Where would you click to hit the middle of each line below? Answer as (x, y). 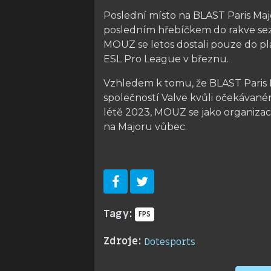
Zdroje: (122, 241)
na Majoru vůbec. (145, 127)
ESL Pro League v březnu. (166, 59)
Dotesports (170, 242)
